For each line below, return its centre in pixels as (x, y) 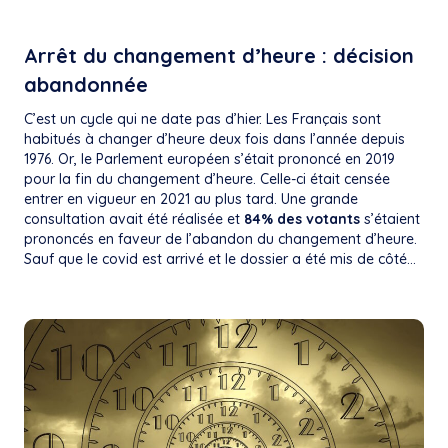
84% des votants (302, 219)
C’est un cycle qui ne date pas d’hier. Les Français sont (202, 119)
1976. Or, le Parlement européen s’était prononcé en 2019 (209, 159)
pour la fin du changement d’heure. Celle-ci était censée (207, 179)
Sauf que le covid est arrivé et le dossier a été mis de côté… (220, 259)
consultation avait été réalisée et (134, 219)
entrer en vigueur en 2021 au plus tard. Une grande (191, 199)
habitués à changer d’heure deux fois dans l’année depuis (214, 139)
